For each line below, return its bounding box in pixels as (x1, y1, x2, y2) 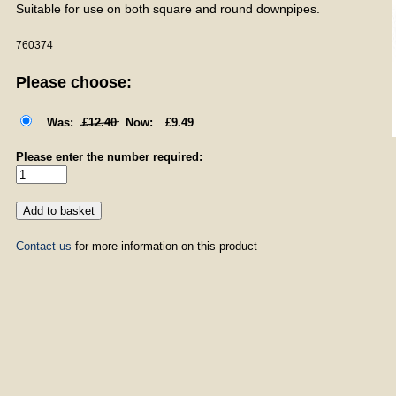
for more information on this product (71, 240, 257, 253)
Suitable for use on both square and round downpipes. (15, 2, 320, 16)
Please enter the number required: (15, 150, 202, 164)
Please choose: (15, 73, 132, 91)
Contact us (15, 240, 72, 253)
